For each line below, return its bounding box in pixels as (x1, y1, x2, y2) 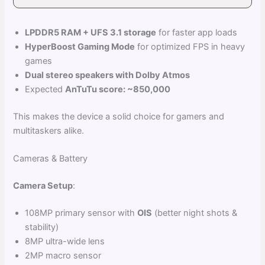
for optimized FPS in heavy (135, 41, 245, 52)
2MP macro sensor (25, 250, 102, 261)
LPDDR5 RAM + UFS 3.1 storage (25, 27, 157, 38)
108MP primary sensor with (25, 207, 138, 218)
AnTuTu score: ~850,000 (65, 83, 171, 95)
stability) (25, 221, 59, 232)
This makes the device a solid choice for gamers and (13, 111, 225, 122)
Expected (25, 83, 66, 95)
